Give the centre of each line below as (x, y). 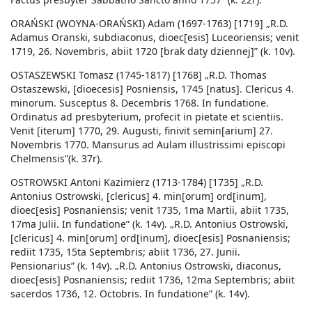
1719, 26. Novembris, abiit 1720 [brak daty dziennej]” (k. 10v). (153, 52)
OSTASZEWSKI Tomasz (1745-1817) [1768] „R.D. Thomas (139, 75)
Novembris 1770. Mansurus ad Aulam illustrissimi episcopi (148, 145)
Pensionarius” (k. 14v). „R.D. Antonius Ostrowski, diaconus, (146, 266)
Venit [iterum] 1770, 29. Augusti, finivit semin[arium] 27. (142, 131)
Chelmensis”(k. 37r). (56, 159)
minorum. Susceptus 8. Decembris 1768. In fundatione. (140, 103)
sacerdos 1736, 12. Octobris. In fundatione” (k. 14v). (130, 294)
